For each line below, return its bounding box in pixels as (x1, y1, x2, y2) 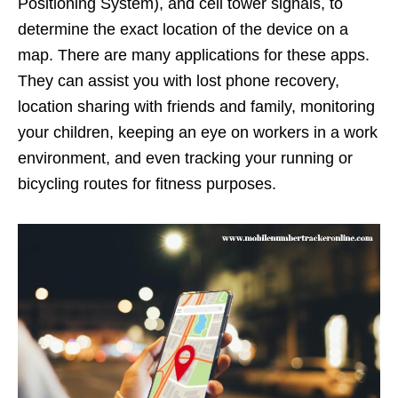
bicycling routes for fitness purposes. (18, 174, 276, 193)
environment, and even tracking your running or (18, 148, 353, 167)
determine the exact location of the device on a (18, 20, 348, 38)
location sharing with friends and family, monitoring (18, 97, 375, 115)
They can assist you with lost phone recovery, (18, 71, 339, 90)
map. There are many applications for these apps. (18, 45, 370, 64)
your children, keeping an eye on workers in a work (18, 123, 378, 141)
